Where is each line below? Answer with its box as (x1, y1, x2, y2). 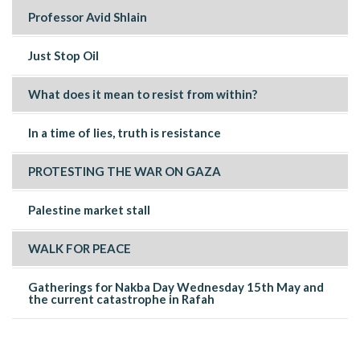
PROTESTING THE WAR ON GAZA (28, 164, 221, 178)
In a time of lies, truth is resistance (28, 125, 221, 140)
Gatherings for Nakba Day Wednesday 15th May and (28, 280, 324, 294)
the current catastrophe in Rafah (28, 292, 215, 306)
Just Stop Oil (28, 48, 99, 63)
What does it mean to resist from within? (28, 87, 257, 101)
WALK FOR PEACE (28, 241, 131, 256)
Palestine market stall (28, 202, 150, 217)
